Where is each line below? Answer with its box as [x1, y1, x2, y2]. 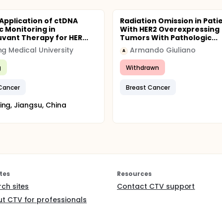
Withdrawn [126, 63, 160, 72]
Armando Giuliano [130, 45, 196, 55]
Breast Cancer [126, 83, 170, 92]
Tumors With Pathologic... [120, 33, 218, 43]
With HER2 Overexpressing [120, 24, 220, 34]
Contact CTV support [117, 181, 195, 191]
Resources [117, 169, 152, 178]
